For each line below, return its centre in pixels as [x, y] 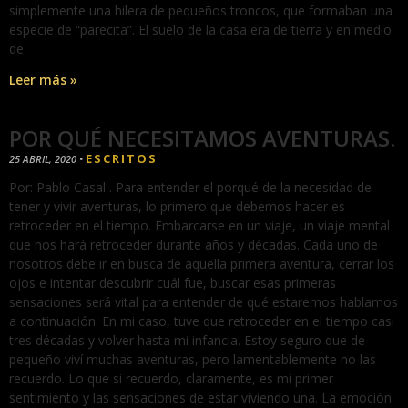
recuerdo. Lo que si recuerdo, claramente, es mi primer [171, 379]
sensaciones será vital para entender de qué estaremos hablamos [204, 302]
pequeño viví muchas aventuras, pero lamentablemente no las [193, 360]
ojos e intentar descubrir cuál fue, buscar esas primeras [173, 283]
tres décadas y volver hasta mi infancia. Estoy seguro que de [187, 341]
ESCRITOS [122, 159]
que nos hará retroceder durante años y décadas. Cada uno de [194, 245]
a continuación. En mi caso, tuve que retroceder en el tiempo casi [202, 321]
